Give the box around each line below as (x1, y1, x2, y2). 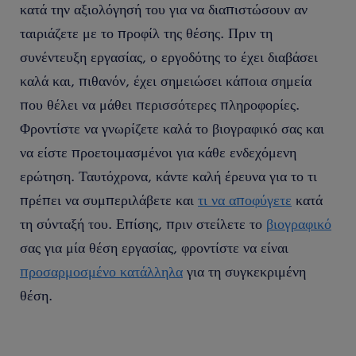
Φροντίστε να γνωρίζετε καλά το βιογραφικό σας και (20, 119, 324, 137)
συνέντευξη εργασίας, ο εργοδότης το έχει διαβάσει (20, 48, 318, 65)
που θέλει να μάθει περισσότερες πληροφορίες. (20, 95, 300, 113)
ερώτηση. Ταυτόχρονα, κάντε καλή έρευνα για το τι (20, 167, 317, 184)
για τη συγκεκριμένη (183, 262, 306, 280)
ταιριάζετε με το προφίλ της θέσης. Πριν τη (20, 24, 273, 41)
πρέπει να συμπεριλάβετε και (20, 191, 198, 208)
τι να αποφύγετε (198, 191, 292, 208)
